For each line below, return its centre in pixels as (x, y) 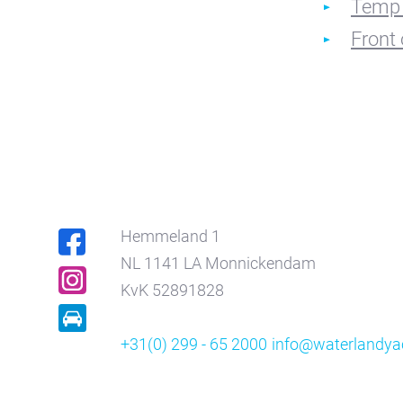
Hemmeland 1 (171, 237)
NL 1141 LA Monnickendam (219, 264)
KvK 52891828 (173, 291)
